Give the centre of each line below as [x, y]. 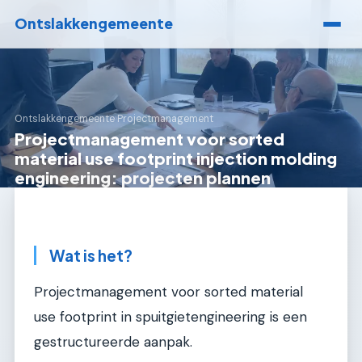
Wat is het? [91, 255]
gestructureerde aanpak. [113, 341]
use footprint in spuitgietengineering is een [170, 316]
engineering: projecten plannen [143, 177]
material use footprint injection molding [176, 158]
